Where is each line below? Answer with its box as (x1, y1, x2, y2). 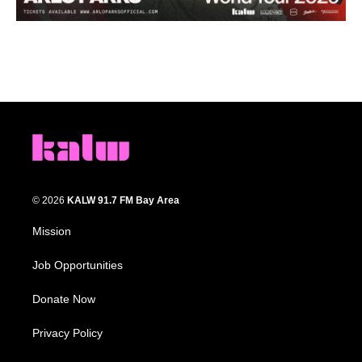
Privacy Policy (32, 326, 103, 340)
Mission (32, 225, 71, 238)
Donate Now (32, 293, 95, 306)
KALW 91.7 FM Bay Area (67, 195, 179, 207)
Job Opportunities (32, 259, 123, 272)
